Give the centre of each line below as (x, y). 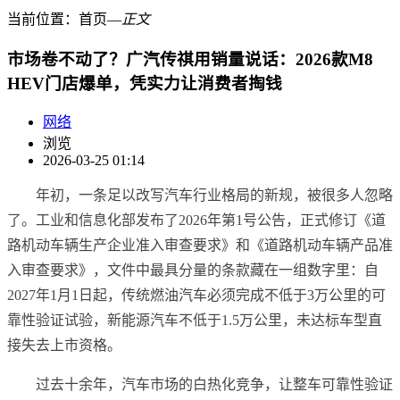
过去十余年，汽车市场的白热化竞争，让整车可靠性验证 (214, 385)
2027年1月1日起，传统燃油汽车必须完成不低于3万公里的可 (196, 296)
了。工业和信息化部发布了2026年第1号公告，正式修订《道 (196, 221)
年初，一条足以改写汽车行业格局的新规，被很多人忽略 (214, 196)
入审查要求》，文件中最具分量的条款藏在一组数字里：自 (193, 271)
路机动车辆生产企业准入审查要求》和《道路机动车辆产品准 (200, 246)
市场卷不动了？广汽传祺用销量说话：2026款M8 (190, 59)
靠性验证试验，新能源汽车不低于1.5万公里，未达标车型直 (195, 321)
